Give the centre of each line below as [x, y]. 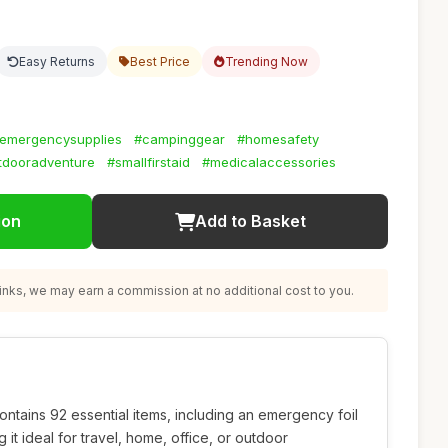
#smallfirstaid [148, 162]
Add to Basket [250, 221]
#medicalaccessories [269, 162]
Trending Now [266, 61]
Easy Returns [57, 61]
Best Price [160, 61]
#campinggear [179, 139]
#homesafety [278, 139]
